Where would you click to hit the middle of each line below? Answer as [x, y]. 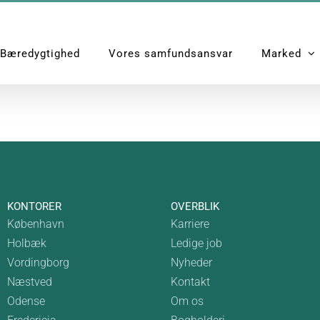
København [35, 224]
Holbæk [26, 243]
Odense [26, 301]
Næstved [29, 282]
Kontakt [190, 282]
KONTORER [34, 206]
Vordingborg [38, 262]
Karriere [190, 224]
